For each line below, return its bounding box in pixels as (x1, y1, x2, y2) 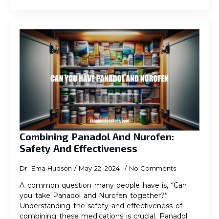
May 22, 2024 (79, 164, 122, 172)
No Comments (129, 164, 176, 172)
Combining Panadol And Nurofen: (20, 131, 174, 142)
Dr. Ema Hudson (20, 164, 72, 172)
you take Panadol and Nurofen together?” (20, 191, 168, 200)
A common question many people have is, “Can (20, 181, 187, 190)
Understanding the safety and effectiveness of (20, 201, 182, 210)
